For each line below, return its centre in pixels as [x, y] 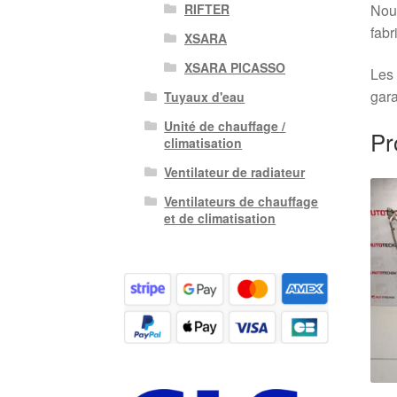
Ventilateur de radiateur [235, 172]
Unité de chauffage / [225, 126]
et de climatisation [220, 218]
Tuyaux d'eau [205, 97]
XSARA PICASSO [234, 68]
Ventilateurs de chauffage [241, 202]
